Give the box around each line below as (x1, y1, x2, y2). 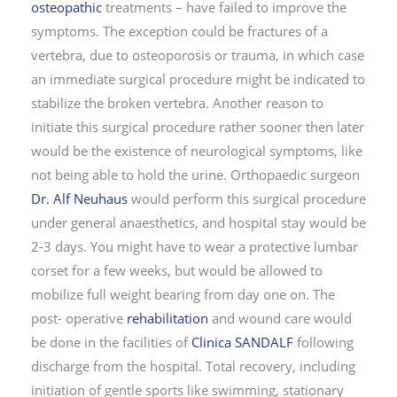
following (293, 333, 354, 352)
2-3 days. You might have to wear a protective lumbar (31, 237, 358, 256)
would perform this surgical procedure (128, 190, 366, 208)
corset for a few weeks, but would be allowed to (31, 261, 323, 280)
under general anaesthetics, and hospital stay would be (31, 214, 366, 232)
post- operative (31, 309, 127, 328)
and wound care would (208, 309, 352, 328)
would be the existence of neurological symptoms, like (31, 142, 362, 160)
